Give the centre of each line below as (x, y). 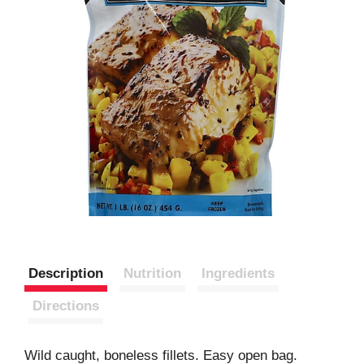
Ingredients (238, 273)
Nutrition (152, 273)
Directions (66, 306)
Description (66, 273)
